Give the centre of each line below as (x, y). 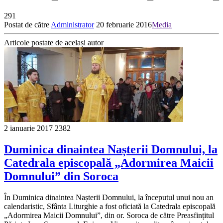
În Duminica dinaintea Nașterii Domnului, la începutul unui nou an (109, 197)
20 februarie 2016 (124, 24)
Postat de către (27, 24)
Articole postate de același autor (54, 42)
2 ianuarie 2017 (28, 128)
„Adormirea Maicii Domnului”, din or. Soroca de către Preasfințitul (109, 215)
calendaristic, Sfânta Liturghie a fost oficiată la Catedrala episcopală (110, 206)
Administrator (72, 24)
